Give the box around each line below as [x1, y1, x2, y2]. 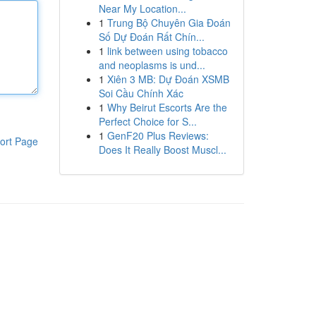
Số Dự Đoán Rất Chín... [98, 30, 205, 44]
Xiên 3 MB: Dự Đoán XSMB [107, 72, 229, 86]
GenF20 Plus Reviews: [107, 128, 209, 142]
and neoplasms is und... [98, 58, 205, 72]
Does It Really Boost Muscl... [98, 142, 226, 157]
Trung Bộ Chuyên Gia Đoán [107, 16, 231, 30]
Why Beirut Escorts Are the [107, 100, 227, 114]
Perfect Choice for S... [98, 114, 197, 128]
